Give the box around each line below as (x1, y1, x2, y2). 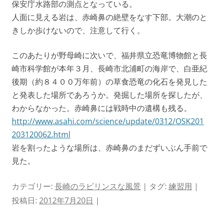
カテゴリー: (12, 181, 55, 192)
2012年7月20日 (39, 195, 93, 206)
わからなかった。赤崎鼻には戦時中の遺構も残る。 (12, 103, 192, 113)
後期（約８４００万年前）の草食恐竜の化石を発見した (12, 76, 207, 87)
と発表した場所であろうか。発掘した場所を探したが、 (12, 89, 207, 100)
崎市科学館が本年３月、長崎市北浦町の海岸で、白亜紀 (12, 63, 207, 74)
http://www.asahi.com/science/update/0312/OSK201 (12, 116, 204, 127)
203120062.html (12, 129, 70, 140)
